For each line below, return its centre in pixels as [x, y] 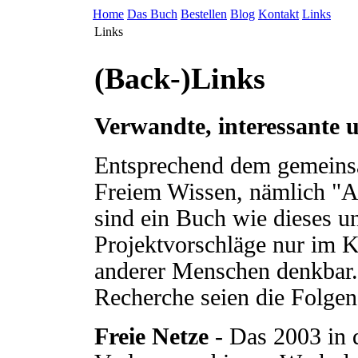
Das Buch [152, 14]
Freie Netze [151, 336]
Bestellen [204, 14]
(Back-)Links [180, 79]
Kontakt [278, 14]
